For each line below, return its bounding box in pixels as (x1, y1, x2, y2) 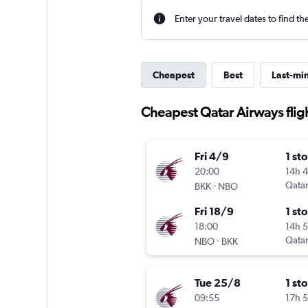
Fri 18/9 (194, 205, 234, 218)
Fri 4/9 (194, 150, 229, 163)
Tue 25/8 (194, 276, 241, 289)
